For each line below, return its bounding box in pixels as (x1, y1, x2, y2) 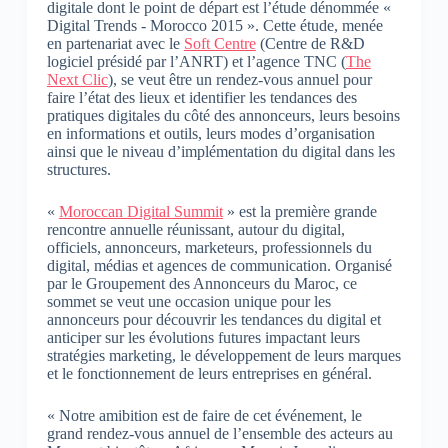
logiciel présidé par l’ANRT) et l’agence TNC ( (46, 52, 346, 70)
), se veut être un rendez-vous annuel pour (107, 70, 372, 88)
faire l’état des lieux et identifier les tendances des (46, 88, 357, 106)
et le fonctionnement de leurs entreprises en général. (46, 364, 372, 382)
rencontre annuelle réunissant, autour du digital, (46, 220, 345, 238)
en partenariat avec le (46, 34, 184, 52)
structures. (46, 160, 111, 178)
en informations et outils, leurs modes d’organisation (46, 124, 375, 142)
